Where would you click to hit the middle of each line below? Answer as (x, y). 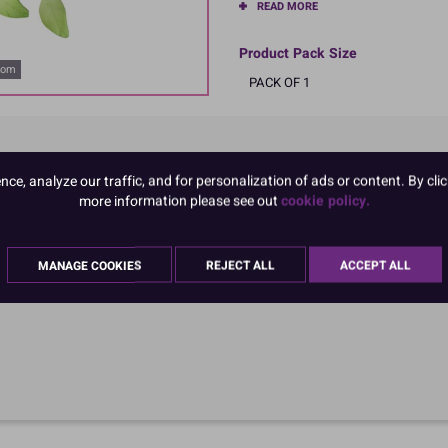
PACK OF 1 (279, 82)
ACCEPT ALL (375, 265)
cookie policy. (325, 201)
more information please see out (179, 201)
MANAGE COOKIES (89, 265)
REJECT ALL (240, 265)
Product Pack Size (298, 53)
